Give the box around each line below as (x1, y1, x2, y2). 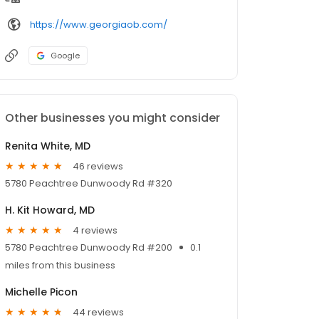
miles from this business (5, 258, 115, 273)
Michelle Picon (5, 285, 78, 300)
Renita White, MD (5, 139, 90, 154)
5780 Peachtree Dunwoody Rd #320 (5, 177, 172, 191)
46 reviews (73, 159, 123, 173)
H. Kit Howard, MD (5, 203, 95, 218)
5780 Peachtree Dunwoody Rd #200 (5, 241, 172, 255)
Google (51, 50, 80, 62)
